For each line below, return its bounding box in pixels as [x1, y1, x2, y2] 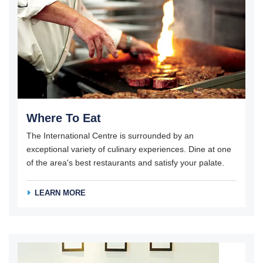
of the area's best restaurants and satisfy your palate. [26, 157, 227, 167]
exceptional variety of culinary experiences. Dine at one [26, 144, 231, 154]
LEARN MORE [35, 188, 86, 198]
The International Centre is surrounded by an [26, 130, 194, 140]
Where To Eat [26, 111, 101, 124]
